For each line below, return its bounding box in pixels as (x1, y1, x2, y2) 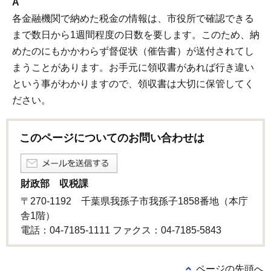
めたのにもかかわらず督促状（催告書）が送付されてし (12, 46, 254, 57)
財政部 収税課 (21, 178, 88, 189)
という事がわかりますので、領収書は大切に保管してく (12, 79, 254, 90)
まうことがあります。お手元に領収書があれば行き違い (12, 62, 254, 73)
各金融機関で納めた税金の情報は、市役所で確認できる (12, 13, 254, 24)
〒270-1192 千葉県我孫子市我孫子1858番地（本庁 (21, 195, 248, 206)
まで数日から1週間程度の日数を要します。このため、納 (12, 30, 260, 41)
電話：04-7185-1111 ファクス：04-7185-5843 (21, 224, 221, 235)
